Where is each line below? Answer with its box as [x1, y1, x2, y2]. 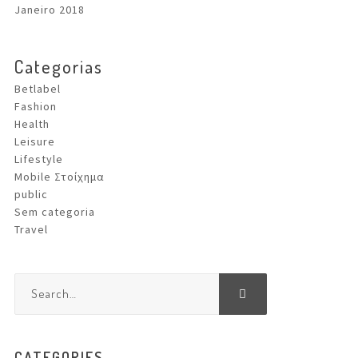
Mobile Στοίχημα [14, 169, 105, 184]
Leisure [14, 134, 55, 149]
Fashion [14, 99, 57, 113]
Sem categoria [14, 205, 95, 219]
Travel [14, 222, 48, 237]
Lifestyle [14, 152, 63, 166]
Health [14, 117, 50, 131]
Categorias [14, 55, 103, 78]
